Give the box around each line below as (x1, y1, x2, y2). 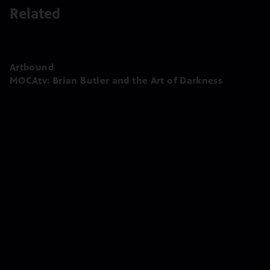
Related (10, 5, 60, 22)
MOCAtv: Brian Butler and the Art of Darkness (10, 74, 223, 86)
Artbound (10, 61, 54, 73)
